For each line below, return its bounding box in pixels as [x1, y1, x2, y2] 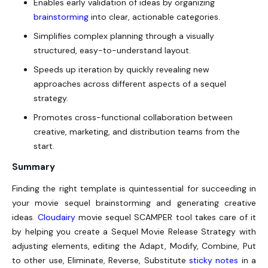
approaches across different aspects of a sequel [33, 78, 226, 90]
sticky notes [189, 255, 239, 266]
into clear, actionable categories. [89, 11, 220, 23]
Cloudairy [38, 212, 76, 223]
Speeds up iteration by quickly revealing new [33, 64, 209, 75]
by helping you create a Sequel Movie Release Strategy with [12, 226, 256, 237]
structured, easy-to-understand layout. [33, 45, 191, 56]
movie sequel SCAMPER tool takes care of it [75, 212, 257, 223]
